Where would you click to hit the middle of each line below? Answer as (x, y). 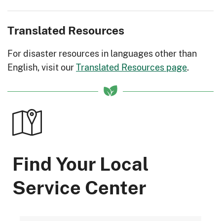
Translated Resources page (131, 67)
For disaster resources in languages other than (102, 54)
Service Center (79, 187)
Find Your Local (80, 163)
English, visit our (42, 67)
